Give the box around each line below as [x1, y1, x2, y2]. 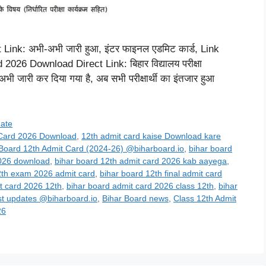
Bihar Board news [102, 194, 169, 204]
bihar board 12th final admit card [100, 169, 222, 179]
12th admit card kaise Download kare [81, 131, 221, 141]
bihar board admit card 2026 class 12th [66, 181, 214, 191]
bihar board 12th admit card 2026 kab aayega [55, 156, 227, 166]
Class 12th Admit [173, 194, 236, 204]
